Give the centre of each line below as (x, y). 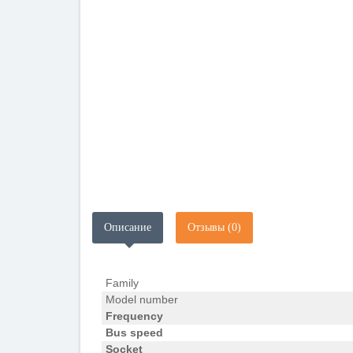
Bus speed (134, 333)
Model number (143, 299)
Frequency (134, 316)
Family (122, 283)
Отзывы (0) (214, 227)
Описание (128, 227)
